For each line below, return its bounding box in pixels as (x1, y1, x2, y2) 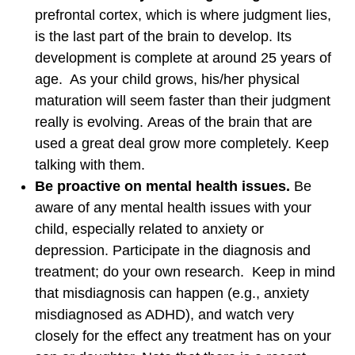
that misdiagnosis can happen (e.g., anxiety (35, 285, 309, 302)
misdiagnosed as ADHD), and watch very (35, 307, 294, 323)
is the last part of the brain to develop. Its (35, 29, 292, 45)
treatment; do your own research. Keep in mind (35, 264, 335, 281)
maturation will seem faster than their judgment (35, 93, 330, 109)
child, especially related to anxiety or (35, 221, 264, 238)
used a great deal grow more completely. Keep (35, 136, 329, 152)
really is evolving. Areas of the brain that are (35, 114, 312, 131)
